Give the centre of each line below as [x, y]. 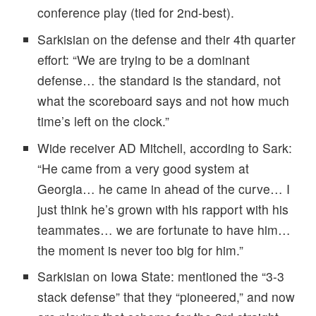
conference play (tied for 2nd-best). [137, 12]
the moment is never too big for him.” [140, 250]
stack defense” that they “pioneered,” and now [166, 297]
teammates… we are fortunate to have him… [164, 229]
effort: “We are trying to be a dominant [143, 59]
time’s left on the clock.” [103, 121]
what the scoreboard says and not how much [163, 100]
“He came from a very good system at [143, 168]
